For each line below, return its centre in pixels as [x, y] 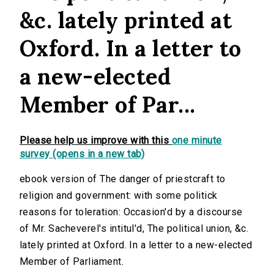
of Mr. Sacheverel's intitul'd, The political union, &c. [134, 229]
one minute [197, 141]
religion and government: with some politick [119, 196]
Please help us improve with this [96, 141]
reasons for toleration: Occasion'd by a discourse [131, 212]
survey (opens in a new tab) [82, 154]
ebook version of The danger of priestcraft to [123, 179]
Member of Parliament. [72, 262]
